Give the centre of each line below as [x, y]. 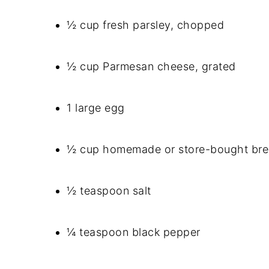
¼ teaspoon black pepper [134, 232]
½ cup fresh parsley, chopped [145, 25]
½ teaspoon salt [109, 191]
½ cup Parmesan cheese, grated [151, 66]
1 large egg [96, 108]
